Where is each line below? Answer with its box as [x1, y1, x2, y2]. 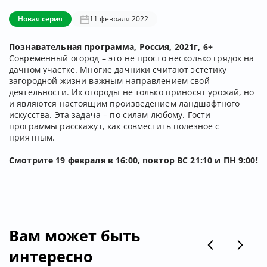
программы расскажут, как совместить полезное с [9, 120, 220, 132]
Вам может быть [9, 225, 140, 246]
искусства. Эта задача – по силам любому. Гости [9, 109, 211, 120]
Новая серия [18, 14, 63, 24]
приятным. [9, 132, 55, 143]
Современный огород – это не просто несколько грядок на [9, 52, 254, 64]
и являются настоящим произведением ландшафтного [9, 98, 240, 109]
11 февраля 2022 [89, 14, 148, 24]
